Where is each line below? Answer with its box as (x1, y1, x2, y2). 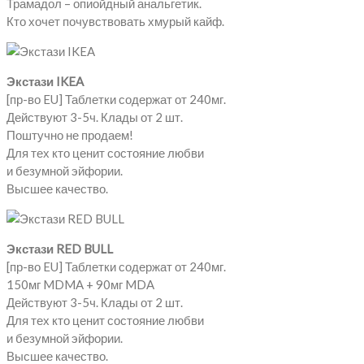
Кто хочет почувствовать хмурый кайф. (6, 13, 224, 28)
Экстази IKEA (6, 73, 84, 89)
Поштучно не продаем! (6, 127, 133, 142)
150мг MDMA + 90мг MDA (6, 276, 154, 292)
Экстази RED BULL (6, 240, 113, 256)
